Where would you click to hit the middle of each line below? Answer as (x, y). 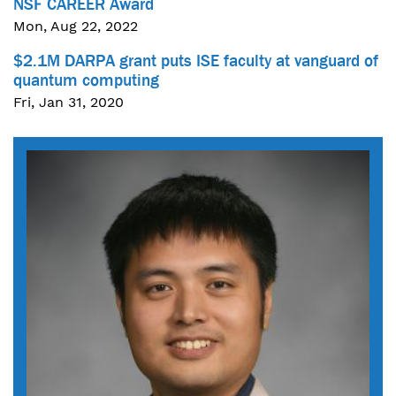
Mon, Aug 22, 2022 (76, 26)
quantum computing (86, 80)
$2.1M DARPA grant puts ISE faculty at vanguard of (196, 61)
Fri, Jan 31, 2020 (69, 102)
